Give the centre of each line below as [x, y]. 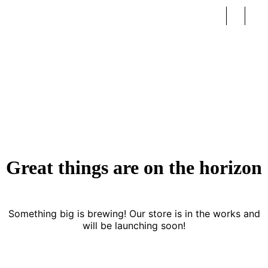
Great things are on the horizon [134, 168]
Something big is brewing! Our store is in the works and [134, 213]
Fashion [33, 63]
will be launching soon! [134, 225]
